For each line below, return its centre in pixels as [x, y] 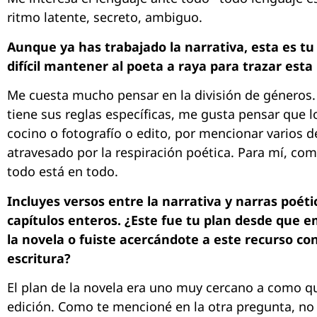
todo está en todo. [63, 172]
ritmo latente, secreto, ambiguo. [105, 17]
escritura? [39, 258]
